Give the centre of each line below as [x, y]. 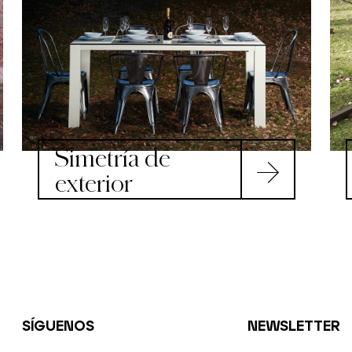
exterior [93, 182]
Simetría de [112, 157]
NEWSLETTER [294, 326]
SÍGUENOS [58, 326]
